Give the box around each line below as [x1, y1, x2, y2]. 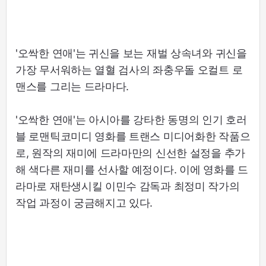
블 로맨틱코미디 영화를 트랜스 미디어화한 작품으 [15, 129, 251, 142]
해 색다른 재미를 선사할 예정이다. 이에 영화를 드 [15, 163, 248, 176]
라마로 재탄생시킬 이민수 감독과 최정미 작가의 [15, 179, 240, 192]
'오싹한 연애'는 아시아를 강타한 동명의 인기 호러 [15, 113, 247, 126]
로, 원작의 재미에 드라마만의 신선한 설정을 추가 [15, 146, 245, 159]
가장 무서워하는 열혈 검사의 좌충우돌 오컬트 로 [15, 63, 243, 76]
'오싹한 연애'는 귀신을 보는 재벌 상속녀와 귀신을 [15, 46, 247, 59]
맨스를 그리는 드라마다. [15, 80, 129, 93]
